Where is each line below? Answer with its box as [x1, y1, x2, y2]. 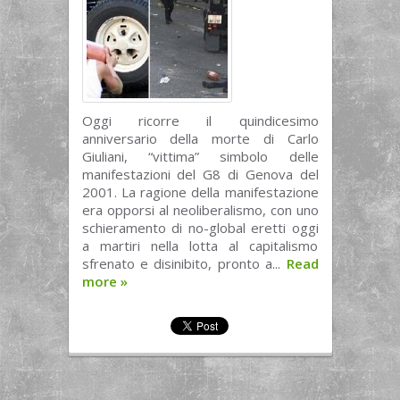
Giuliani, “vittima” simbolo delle [81, 147, 319, 165]
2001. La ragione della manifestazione [81, 183, 319, 201]
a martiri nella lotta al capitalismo [81, 237, 319, 254]
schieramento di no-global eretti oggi [81, 219, 319, 237]
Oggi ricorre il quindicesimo [81, 112, 319, 129]
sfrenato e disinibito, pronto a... [81, 254, 287, 272]
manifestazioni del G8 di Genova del [81, 165, 319, 183]
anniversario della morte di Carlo [81, 129, 319, 147]
